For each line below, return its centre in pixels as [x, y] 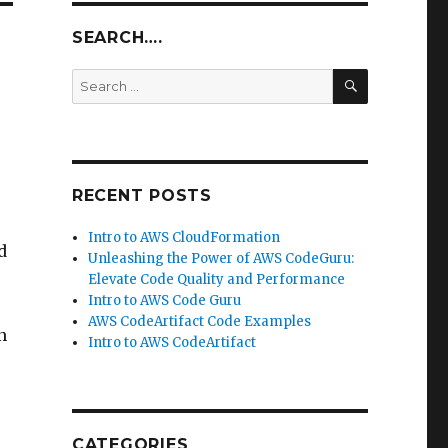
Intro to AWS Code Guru [165, 300]
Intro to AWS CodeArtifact [172, 342]
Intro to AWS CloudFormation [184, 237]
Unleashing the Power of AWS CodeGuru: [221, 258]
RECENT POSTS [141, 195]
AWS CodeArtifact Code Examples [200, 321]
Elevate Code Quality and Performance [217, 279]
